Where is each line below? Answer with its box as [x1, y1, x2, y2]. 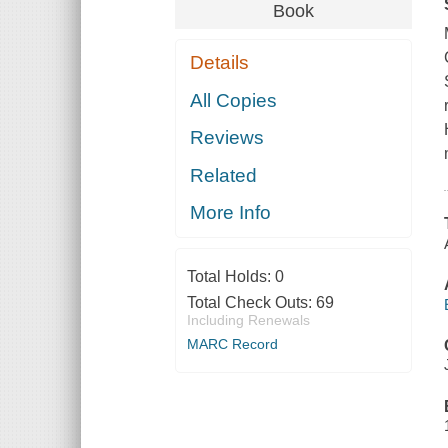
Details [190, 52, 250, 74]
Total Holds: [186, 268, 275, 286]
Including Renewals [186, 312, 310, 329]
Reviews [190, 127, 265, 149]
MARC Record [186, 336, 278, 353]
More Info [190, 202, 272, 224]
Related [190, 164, 258, 186]
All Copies [190, 89, 278, 111]
